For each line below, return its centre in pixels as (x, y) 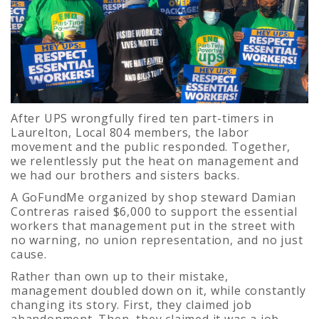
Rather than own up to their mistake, (120, 276)
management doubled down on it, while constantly (158, 290)
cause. (32, 254)
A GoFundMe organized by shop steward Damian (153, 197)
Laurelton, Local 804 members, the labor (130, 132)
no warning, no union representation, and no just (157, 240)
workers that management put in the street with (153, 225)
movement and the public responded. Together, (151, 146)
